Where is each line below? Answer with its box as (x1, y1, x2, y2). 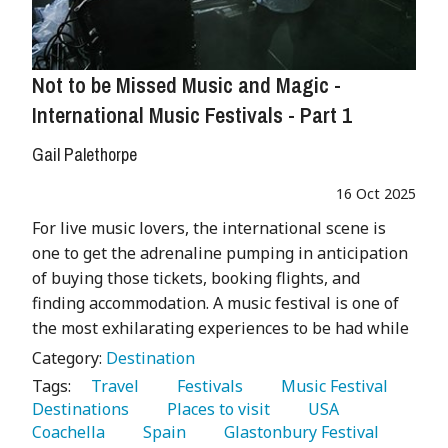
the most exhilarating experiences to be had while (32, 317, 409, 339)
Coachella (32, 421, 109, 443)
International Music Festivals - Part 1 (32, 100, 352, 130)
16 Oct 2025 (336, 184, 416, 203)
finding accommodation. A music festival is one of (32, 292, 399, 314)
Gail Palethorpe (32, 142, 137, 167)
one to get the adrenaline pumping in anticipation (32, 242, 408, 264)
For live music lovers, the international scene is (32, 217, 386, 239)
